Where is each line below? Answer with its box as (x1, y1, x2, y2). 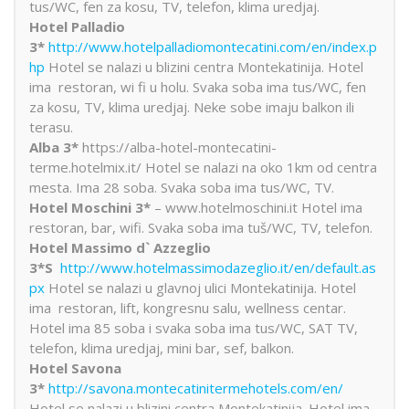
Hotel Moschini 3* (29, 197, 151, 216)
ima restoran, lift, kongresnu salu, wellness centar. (29, 298, 346, 317)
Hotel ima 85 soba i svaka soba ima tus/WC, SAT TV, (29, 318, 358, 337)
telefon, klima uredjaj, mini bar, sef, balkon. (29, 338, 294, 357)
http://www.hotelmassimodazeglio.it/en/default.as (60, 257, 376, 277)
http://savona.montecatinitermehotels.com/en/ (48, 378, 343, 397)
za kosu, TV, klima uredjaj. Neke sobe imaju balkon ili (29, 97, 354, 116)
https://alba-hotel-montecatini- (82, 137, 277, 156)
